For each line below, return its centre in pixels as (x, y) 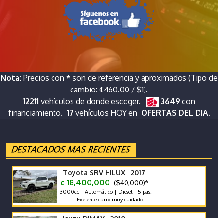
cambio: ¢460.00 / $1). (109, 90)
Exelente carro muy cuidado (96, 200)
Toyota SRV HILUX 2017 (104, 173)
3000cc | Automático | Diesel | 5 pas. (105, 192)
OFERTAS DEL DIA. (175, 113)
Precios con (44, 78)
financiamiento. (37, 113)
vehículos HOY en (106, 113)
